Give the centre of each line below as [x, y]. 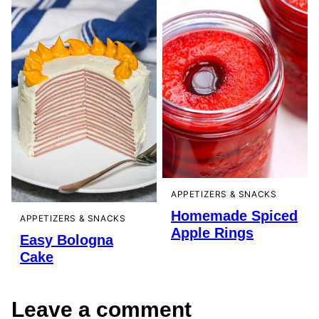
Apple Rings [212, 233]
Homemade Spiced [234, 216]
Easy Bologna [67, 240]
